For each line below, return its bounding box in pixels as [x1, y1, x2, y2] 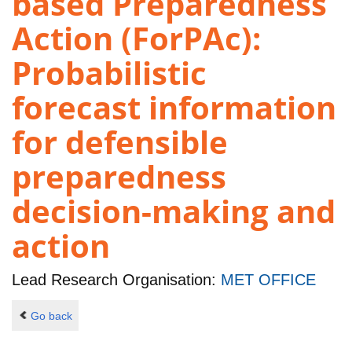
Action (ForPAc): [12, 16, 261, 60]
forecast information [12, 86, 336, 130]
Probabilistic [12, 51, 207, 95]
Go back [30, 309, 72, 322]
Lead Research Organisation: [12, 271, 221, 289]
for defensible [12, 120, 228, 164]
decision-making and [12, 189, 335, 233]
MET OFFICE [221, 271, 316, 289]
